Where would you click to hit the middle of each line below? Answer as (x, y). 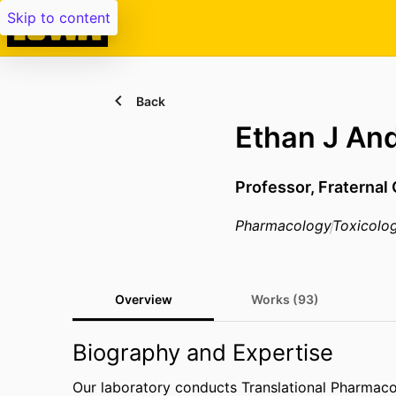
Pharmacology (283, 225)
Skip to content (59, 18)
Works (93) (285, 299)
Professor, (277, 187)
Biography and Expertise (203, 352)
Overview (143, 299)
